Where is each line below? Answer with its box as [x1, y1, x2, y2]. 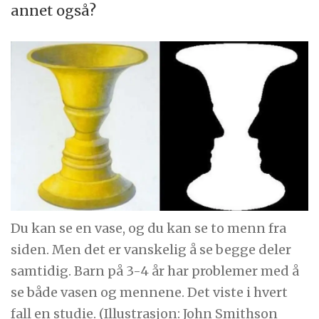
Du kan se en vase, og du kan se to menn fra [11, 220, 287, 237]
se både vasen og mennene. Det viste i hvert [11, 284, 288, 301]
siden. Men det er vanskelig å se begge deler [11, 241, 292, 258]
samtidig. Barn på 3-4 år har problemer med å [11, 263, 300, 280]
